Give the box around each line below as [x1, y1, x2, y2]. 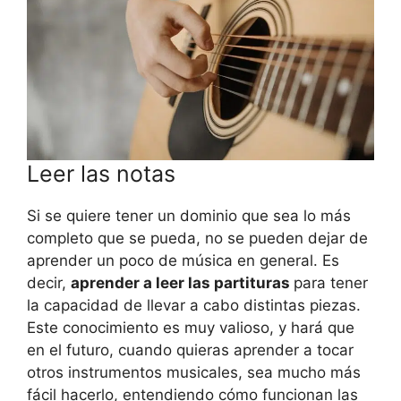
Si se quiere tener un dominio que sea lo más [27, 206, 351, 225]
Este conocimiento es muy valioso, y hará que [27, 318, 354, 337]
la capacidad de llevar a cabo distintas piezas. [27, 295, 361, 314]
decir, [27, 273, 71, 292]
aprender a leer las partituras [71, 273, 294, 292]
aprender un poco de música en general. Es [27, 251, 339, 269]
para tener [294, 273, 368, 292]
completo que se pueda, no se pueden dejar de [27, 228, 368, 247]
